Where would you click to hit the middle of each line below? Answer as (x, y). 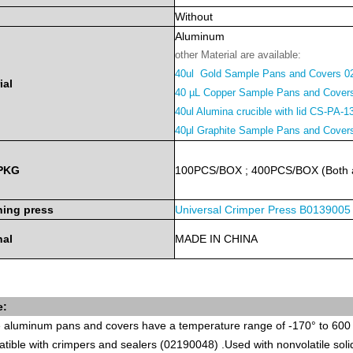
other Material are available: (238, 55)
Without (194, 17)
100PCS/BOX (208, 170)
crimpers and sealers (104, 344)
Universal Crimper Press (236, 210)
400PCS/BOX (285, 170)
